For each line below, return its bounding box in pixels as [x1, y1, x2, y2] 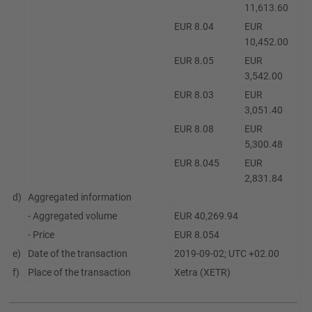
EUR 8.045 [174, 157, 219, 169]
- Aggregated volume [28, 210, 117, 221]
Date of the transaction [28, 248, 127, 259]
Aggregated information [28, 192, 132, 203]
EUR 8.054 [174, 229, 219, 240]
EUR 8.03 [174, 89, 214, 100]
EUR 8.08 [174, 123, 214, 134]
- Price [28, 229, 54, 240]
